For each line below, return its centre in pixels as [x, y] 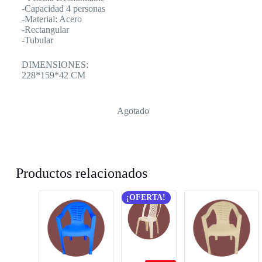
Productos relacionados [81, 173]
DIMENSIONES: [55, 65]
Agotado [133, 111]
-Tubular [37, 40]
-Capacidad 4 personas [63, 9]
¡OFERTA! [146, 198]
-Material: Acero [51, 19]
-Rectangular [45, 30]
